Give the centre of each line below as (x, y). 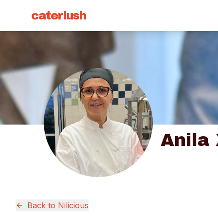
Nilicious (73, 205)
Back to (43, 205)
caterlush (59, 16)
